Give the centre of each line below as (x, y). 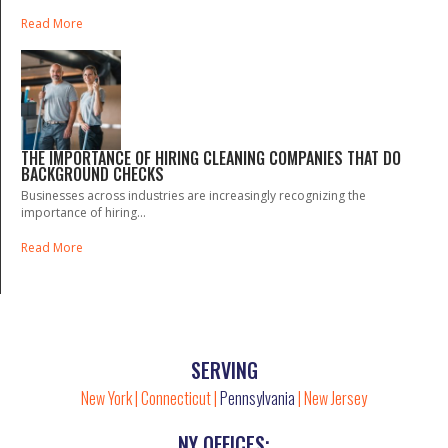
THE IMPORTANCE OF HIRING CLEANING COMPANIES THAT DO (211, 157)
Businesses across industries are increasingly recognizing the (193, 195)
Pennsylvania (257, 397)
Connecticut (177, 397)
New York (106, 397)
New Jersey (335, 397)
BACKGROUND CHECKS (92, 173)
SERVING (224, 369)
